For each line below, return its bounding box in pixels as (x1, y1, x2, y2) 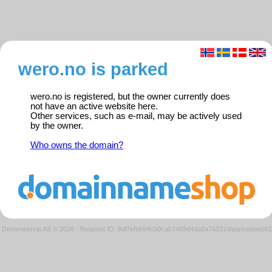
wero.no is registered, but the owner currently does (30, 92, 230, 102)
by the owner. (30, 121, 83, 131)
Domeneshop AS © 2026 (1, 225, 74, 233)
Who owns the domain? (30, 140, 123, 151)
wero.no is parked (18, 59, 168, 80)
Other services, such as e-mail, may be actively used (30, 111, 242, 121)
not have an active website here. (30, 101, 158, 112)
